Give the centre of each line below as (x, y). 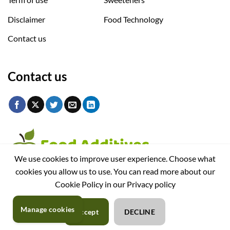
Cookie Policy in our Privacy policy (115, 184)
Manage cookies (48, 209)
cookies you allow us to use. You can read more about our (115, 171)
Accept (87, 212)
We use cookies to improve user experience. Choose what (115, 158)
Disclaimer (26, 19)
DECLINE (140, 212)
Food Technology (133, 19)
